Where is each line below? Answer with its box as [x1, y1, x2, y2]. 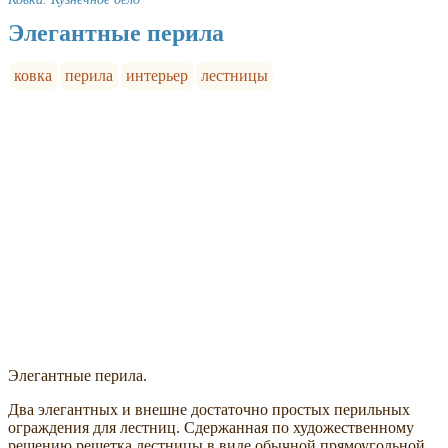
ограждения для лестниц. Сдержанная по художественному [8, 419, 414, 437]
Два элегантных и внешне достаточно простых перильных [8, 401, 410, 419]
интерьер [125, 67, 188, 85]
